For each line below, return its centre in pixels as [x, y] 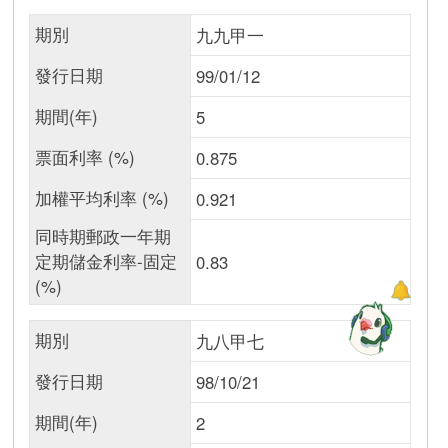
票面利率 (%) [85, 157]
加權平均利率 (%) [102, 198]
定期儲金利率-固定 [106, 261]
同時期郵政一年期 [103, 236]
